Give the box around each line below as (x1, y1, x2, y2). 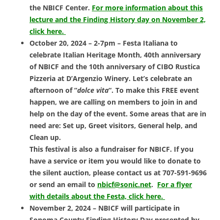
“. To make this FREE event (109, 85, 199, 95)
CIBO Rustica (157, 62, 200, 72)
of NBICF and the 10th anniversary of (29, 62, 157, 72)
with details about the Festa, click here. (29, 192, 165, 201)
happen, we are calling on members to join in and (29, 97, 197, 107)
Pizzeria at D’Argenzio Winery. (29, 74, 133, 83)
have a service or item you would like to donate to (29, 156, 201, 166)
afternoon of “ (29, 85, 77, 95)
